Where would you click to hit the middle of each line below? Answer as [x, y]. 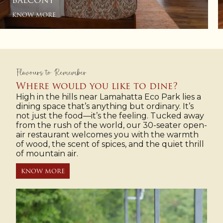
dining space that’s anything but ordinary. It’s [105, 107]
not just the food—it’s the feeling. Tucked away [110, 116]
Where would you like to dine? [97, 86]
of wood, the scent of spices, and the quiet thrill [110, 144]
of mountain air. [47, 154]
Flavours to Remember [51, 73]
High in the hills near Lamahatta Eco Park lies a [109, 97]
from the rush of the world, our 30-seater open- [111, 125]
